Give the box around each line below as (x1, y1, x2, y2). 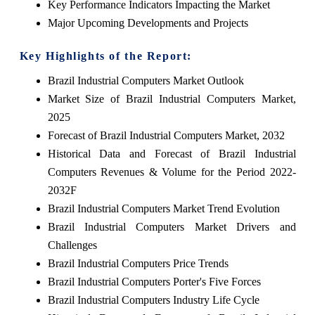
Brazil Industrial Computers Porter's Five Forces (47, 276, 261, 288)
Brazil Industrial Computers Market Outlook (47, 75, 244, 87)
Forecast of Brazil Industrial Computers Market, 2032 (47, 129, 285, 142)
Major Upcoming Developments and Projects (47, 17, 248, 30)
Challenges (47, 239, 97, 252)
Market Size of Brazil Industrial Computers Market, (47, 93, 296, 105)
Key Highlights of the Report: (19, 50, 192, 63)
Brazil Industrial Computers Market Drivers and (47, 221, 296, 233)
